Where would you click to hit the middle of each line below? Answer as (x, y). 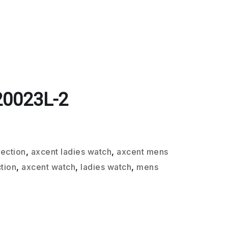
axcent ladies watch (71, 152)
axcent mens (142, 152)
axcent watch (49, 167)
